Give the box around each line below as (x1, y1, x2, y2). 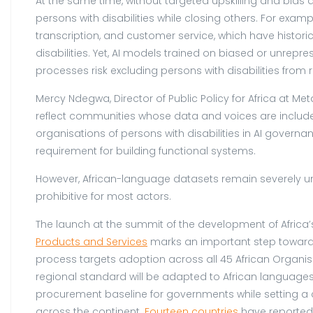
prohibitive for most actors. (36, 189, 171, 203)
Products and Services (36, 234, 147, 249)
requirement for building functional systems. (36, 143, 256, 158)
